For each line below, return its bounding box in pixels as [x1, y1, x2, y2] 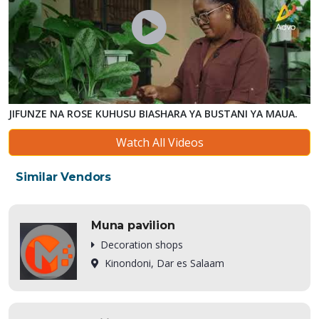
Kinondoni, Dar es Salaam [105, 256, 224, 270]
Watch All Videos [115, 135, 204, 150]
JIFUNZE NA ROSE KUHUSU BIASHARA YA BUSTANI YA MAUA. [9, 107, 298, 120]
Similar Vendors [16, 170, 111, 184]
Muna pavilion [91, 219, 175, 232]
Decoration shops [100, 238, 183, 251]
